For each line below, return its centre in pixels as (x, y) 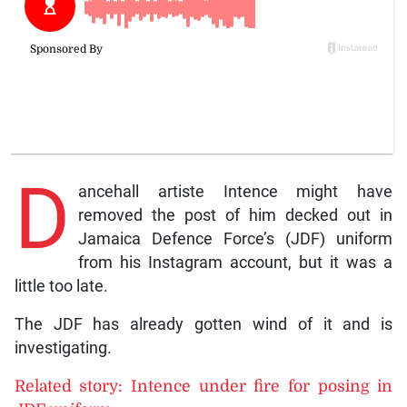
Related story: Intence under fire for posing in (203, 386)
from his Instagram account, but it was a (235, 262)
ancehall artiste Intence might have (235, 191)
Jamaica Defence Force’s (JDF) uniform (235, 238)
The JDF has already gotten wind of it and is (203, 324)
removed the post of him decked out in (235, 215)
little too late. (61, 286)
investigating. (63, 347)
